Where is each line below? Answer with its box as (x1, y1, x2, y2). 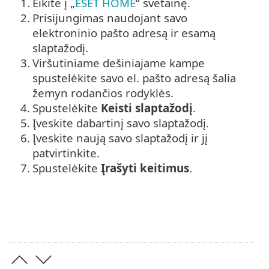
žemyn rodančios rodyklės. (32, 85, 174, 100)
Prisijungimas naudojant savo (32, 10, 187, 25)
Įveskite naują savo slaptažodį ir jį (32, 130, 208, 145)
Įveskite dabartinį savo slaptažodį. (32, 115, 209, 130)
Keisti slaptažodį (101, 100, 193, 115)
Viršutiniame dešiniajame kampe (32, 55, 205, 70)
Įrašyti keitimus (101, 160, 189, 175)
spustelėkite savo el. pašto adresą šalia (32, 70, 236, 85)
